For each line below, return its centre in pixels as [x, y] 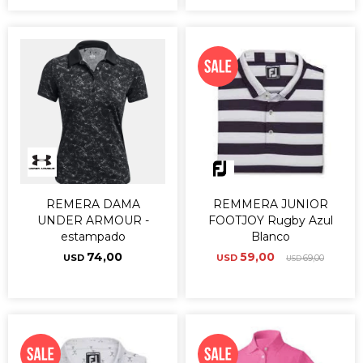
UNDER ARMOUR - [93, 220]
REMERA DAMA [93, 204]
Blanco [270, 237]
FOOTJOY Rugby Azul [270, 220]
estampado [93, 237]
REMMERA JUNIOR [270, 204]
